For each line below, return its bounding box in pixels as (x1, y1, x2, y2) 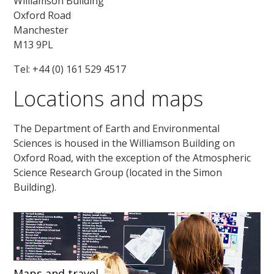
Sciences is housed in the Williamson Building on (13, 136, 235, 150)
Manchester (13, 23, 69, 37)
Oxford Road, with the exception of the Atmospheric (13, 150, 251, 165)
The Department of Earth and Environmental (13, 121, 220, 135)
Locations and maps (13, 84, 204, 113)
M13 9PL (13, 37, 54, 51)
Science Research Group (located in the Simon (13, 165, 223, 179)
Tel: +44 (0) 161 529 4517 (13, 62, 127, 76)
